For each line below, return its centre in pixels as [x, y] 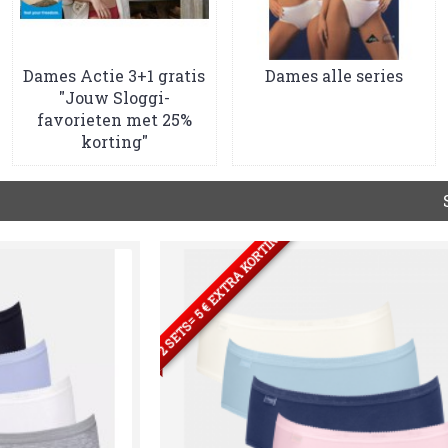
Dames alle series [333, 75]
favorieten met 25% [114, 119]
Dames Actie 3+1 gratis [114, 75]
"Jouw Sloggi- [114, 97]
